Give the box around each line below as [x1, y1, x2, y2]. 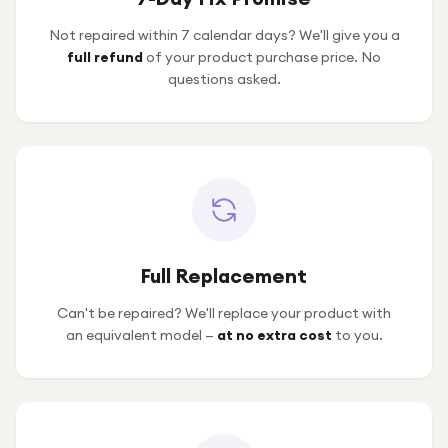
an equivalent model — [65, 326, 217, 344]
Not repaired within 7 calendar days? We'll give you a [48, 26, 400, 44]
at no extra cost [216, 326, 332, 344]
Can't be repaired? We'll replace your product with [57, 304, 391, 322]
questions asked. [167, 70, 281, 88]
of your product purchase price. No [143, 48, 381, 66]
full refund [67, 48, 143, 66]
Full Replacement [141, 263, 307, 288]
